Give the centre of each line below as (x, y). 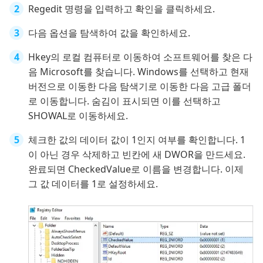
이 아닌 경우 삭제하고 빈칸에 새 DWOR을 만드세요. (137, 154)
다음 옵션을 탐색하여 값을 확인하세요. (109, 33)
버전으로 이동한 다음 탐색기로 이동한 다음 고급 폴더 (140, 86)
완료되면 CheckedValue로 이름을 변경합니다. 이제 (136, 169)
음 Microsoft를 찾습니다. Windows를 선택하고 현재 (139, 71)
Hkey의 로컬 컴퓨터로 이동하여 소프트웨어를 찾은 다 (140, 57)
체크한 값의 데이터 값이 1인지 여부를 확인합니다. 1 (137, 139)
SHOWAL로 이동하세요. (78, 115)
